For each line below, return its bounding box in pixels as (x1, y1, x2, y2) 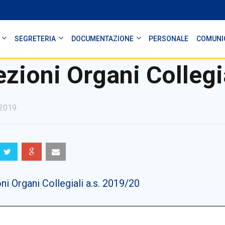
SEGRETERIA (14, 35, 56, 43)
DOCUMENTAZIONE (71, 35, 134, 43)
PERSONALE (149, 35, 189, 43)
